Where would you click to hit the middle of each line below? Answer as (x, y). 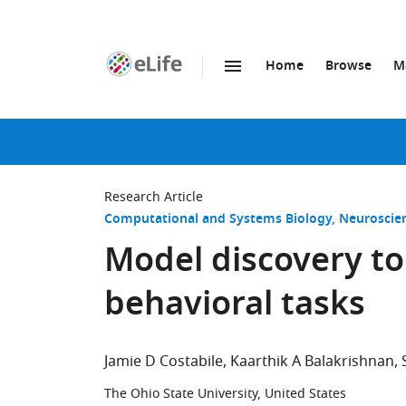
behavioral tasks (235, 307)
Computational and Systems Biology (218, 220)
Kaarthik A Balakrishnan (312, 362)
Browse (348, 67)
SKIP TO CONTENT (210, 86)
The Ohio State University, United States (225, 394)
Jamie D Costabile (164, 362)
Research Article (154, 197)
